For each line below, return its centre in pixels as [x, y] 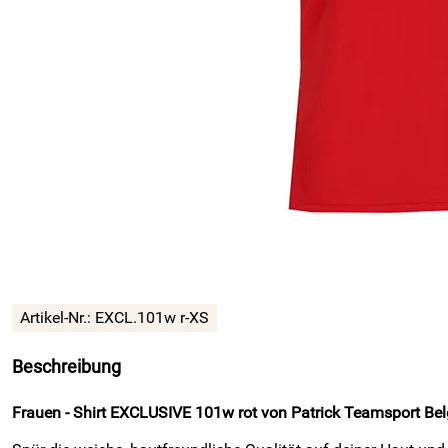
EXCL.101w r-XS [152, 317]
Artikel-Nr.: [57, 317]
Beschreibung [66, 367]
